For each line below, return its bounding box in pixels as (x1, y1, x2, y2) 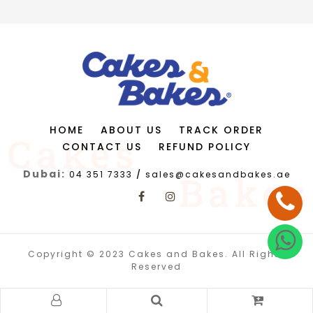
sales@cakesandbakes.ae (145, 168, 291, 180)
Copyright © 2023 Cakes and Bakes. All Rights (28, 247, 285, 260)
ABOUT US (101, 122, 162, 137)
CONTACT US (62, 139, 142, 154)
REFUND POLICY (159, 139, 251, 154)
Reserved (131, 260, 182, 272)
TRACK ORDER (179, 122, 263, 137)
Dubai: (22, 166, 66, 181)
